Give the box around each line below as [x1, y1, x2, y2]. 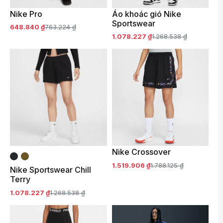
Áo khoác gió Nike [111, 8, 181, 19]
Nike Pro [10, 8, 43, 19]
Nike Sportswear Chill [10, 165, 92, 175]
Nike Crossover [111, 147, 171, 157]
